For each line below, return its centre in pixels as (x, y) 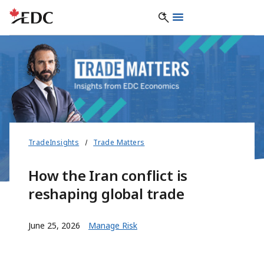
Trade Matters (119, 143)
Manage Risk (113, 226)
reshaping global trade (106, 194)
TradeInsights (54, 143)
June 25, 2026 (54, 226)
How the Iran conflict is (108, 176)
